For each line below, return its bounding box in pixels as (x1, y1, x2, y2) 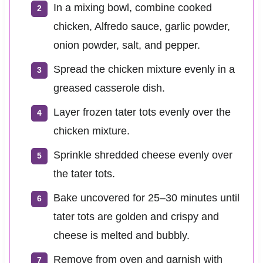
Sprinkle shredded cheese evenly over (53, 149, 232, 161)
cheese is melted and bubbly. (53, 230, 190, 242)
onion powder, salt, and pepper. (53, 39, 200, 52)
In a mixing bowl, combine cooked (53, 2, 212, 14)
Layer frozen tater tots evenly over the (53, 106, 231, 119)
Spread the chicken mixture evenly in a (53, 63, 235, 76)
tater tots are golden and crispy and (53, 211, 219, 223)
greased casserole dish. (53, 82, 165, 95)
